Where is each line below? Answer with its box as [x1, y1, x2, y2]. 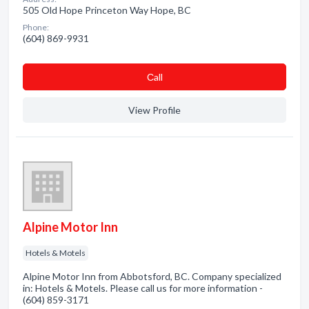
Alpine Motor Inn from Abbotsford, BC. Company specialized [23, 270, 281, 282]
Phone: [23, 22, 49, 32]
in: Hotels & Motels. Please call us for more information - [23, 282, 263, 294]
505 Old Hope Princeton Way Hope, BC [23, 4, 191, 16]
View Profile [128, 104, 181, 116]
